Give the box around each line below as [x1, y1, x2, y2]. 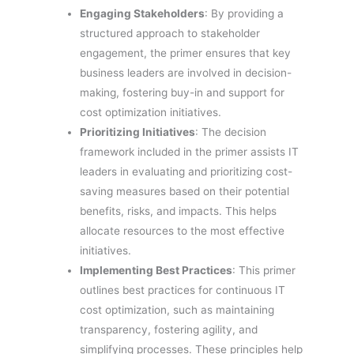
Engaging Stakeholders [80, 6, 205, 20]
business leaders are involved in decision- [80, 66, 292, 79]
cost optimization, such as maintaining [80, 303, 275, 316]
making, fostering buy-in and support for [80, 85, 285, 99]
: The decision [195, 125, 267, 138]
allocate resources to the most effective [80, 224, 285, 237]
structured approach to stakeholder [80, 26, 261, 40]
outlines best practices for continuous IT [80, 283, 286, 296]
